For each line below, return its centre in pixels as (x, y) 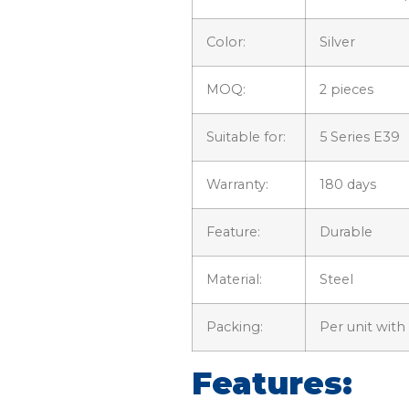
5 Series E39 (360, 136)
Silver (337, 42)
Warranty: (237, 184)
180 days (348, 184)
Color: (226, 42)
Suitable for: (246, 136)
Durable (346, 231)
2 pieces (346, 89)
